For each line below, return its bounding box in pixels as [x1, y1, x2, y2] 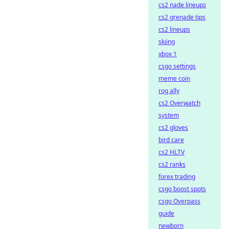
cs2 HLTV [158, 148, 185, 156]
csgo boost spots [158, 185, 206, 193]
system [158, 111, 179, 120]
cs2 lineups [158, 25, 190, 34]
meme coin [158, 74, 190, 83]
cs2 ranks [158, 160, 186, 169]
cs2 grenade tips [158, 13, 205, 21]
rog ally [158, 86, 179, 95]
